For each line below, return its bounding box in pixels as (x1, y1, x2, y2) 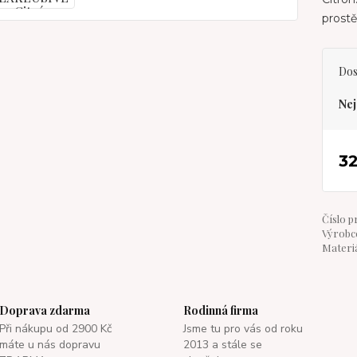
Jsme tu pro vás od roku (182, 321, 303, 336)
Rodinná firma (182, 303, 258, 318)
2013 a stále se (182, 337, 262, 352)
